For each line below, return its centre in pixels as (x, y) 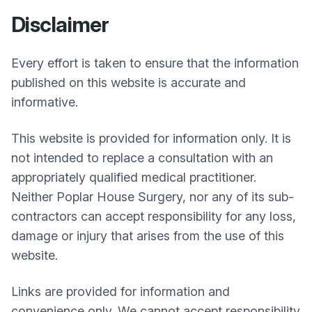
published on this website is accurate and (128, 83)
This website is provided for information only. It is (151, 138)
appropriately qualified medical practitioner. (135, 177)
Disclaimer (60, 24)
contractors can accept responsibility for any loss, (154, 216)
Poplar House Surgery (119, 197)
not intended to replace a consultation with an (142, 158)
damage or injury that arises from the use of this (148, 236)
